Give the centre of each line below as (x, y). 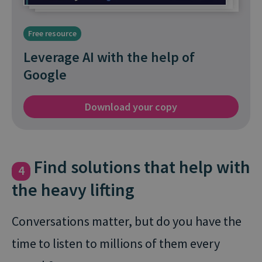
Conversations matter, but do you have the (127, 221)
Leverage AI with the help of (109, 57)
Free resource (52, 33)
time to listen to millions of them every (116, 243)
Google (45, 74)
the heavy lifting (73, 189)
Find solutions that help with (140, 166)
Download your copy (131, 106)
